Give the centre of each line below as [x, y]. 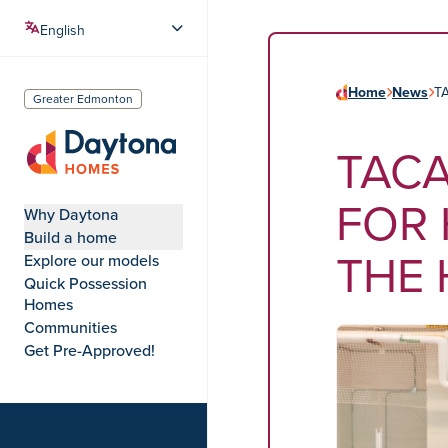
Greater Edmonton [83, 98]
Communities [70, 327]
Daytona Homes [78, 187]
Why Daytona [71, 214]
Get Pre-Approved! [89, 350]
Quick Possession [85, 283]
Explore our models [91, 260]
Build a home [70, 237]
